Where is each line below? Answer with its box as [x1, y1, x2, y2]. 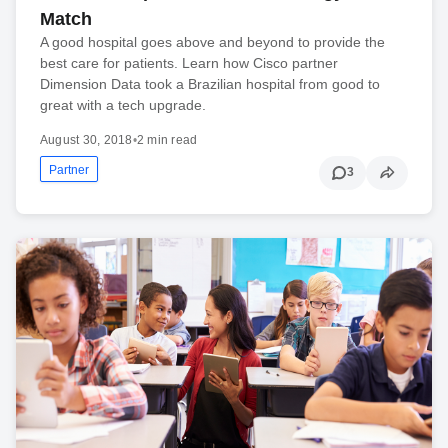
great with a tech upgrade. [40, 96, 206, 113]
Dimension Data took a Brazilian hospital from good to [40, 75, 380, 92]
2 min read [136, 132, 198, 147]
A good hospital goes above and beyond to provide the [40, 33, 385, 50]
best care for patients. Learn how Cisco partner [40, 54, 338, 71]
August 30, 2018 [40, 132, 133, 147]
